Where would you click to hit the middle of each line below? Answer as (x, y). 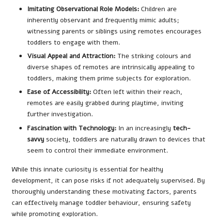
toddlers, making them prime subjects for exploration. (109, 78)
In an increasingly (145, 128)
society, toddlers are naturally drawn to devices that (125, 139)
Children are (158, 9)
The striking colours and (153, 56)
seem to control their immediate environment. (98, 150)
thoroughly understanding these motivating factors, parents (104, 191)
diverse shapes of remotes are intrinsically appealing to (111, 67)
